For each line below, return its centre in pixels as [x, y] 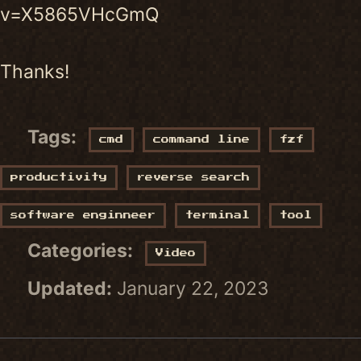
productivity [59, 178]
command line [201, 140]
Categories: [80, 251]
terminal [218, 216]
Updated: [67, 289]
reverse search [193, 178]
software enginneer [83, 216]
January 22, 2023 [193, 289]
